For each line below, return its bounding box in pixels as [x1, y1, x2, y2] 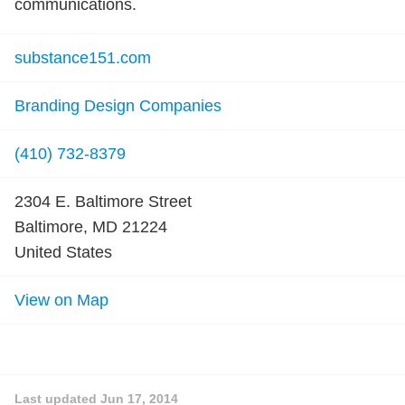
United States [14, 243, 112, 261]
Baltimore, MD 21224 [14, 218, 167, 236]
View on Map [14, 291, 108, 309]
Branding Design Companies [14, 97, 221, 115]
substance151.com [14, 49, 151, 67]
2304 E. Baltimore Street [14, 193, 192, 211]
